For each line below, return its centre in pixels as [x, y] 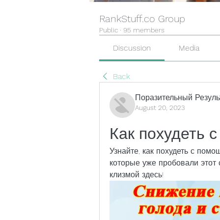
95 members [144, 30]
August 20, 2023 [160, 108]
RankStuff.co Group [142, 19]
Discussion [132, 48]
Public [109, 30]
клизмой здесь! [137, 175]
